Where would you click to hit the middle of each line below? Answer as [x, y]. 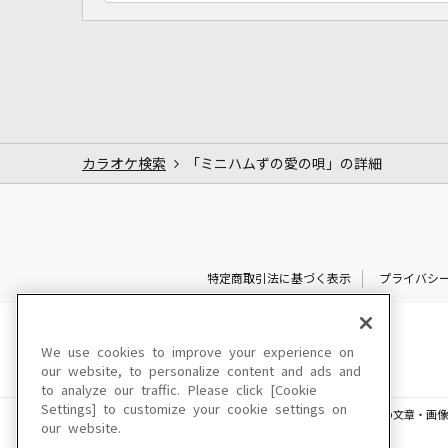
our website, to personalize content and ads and [201, 371]
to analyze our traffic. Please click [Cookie [179, 390]
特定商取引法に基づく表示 [278, 278]
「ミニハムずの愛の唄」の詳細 [284, 163]
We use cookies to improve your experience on [197, 352]
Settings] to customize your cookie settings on [194, 409]
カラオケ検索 [124, 163]
